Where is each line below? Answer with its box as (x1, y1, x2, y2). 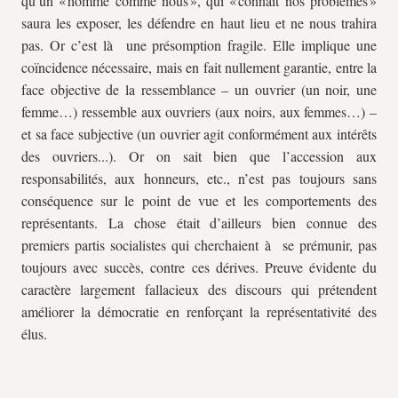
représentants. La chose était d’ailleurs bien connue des (21, 213, 377, 232)
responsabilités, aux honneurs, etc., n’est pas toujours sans (21, 169, 377, 187)
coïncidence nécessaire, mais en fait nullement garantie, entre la (21, 58, 377, 76)
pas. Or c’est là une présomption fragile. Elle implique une (21, 36, 377, 54)
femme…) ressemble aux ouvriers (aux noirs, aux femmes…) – (21, 102, 377, 121)
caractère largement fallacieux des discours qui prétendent (21, 280, 377, 298)
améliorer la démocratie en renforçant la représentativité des (21, 302, 377, 321)
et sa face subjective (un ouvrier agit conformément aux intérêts (21, 124, 377, 143)
